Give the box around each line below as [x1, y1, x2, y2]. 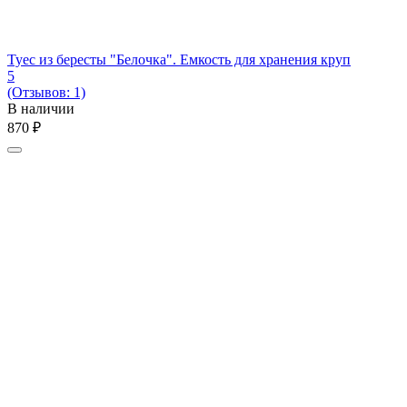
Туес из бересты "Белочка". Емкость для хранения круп [7, 51, 351, 67]
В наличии [7, 100, 74, 116]
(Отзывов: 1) [7, 84, 85, 100]
